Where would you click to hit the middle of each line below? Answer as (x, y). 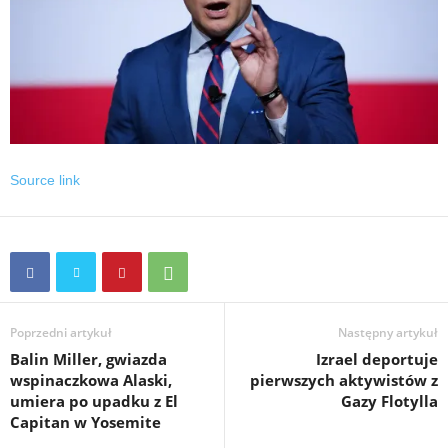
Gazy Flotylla (389, 400)
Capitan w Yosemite (85, 421)
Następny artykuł (388, 332)
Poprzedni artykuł (61, 332)
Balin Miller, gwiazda (88, 358)
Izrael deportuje (377, 358)
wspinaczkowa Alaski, (91, 379)
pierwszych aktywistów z (344, 379)
